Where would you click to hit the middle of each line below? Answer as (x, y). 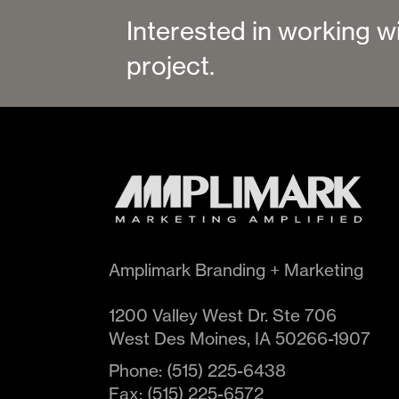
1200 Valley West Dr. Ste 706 (223, 316)
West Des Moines (178, 339)
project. (171, 65)
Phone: (138, 371)
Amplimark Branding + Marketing (236, 270)
